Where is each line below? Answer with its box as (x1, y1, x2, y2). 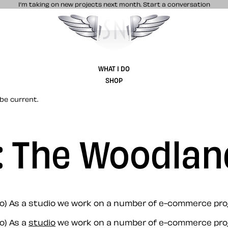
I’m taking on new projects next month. (18, 1, 143, 7)
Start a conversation (142, 1, 210, 7)
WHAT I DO (98, 64, 130, 72)
